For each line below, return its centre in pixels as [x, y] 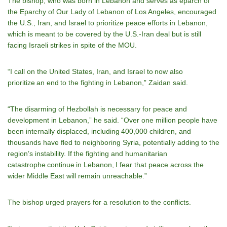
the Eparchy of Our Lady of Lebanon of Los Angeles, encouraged [112, 12]
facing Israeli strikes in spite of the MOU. [72, 45]
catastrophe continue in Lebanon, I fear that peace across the [106, 165]
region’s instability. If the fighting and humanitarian [87, 154]
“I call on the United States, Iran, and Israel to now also [95, 71]
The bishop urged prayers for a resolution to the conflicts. [99, 202]
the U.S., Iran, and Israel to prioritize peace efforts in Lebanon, [108, 23]
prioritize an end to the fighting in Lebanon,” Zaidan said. [98, 83]
